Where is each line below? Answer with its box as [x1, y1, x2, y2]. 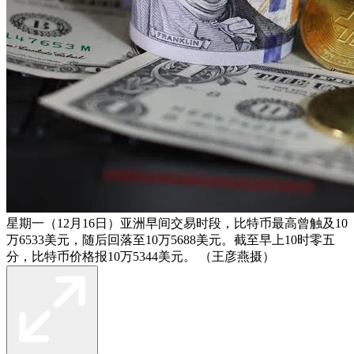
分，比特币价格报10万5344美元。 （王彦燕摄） [6, 249, 275, 263]
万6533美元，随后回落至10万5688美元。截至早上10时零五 [6, 232, 335, 247]
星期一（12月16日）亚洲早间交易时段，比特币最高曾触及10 [6, 216, 348, 230]
